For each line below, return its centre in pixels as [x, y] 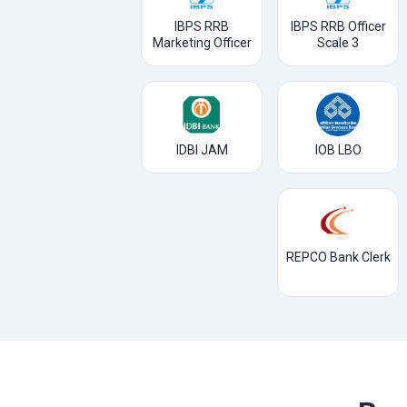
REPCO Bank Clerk [338, 257]
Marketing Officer [202, 43]
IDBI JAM [202, 150]
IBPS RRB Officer [338, 26]
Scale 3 [338, 43]
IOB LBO [338, 150]
